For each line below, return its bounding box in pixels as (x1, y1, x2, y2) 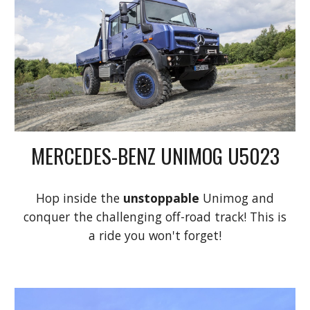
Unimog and (203, 189, 274, 206)
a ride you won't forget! (89, 226, 221, 244)
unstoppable (123, 189, 203, 206)
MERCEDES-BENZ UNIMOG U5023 (30, 140, 280, 170)
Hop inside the (36, 189, 123, 206)
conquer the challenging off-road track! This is (24, 208, 286, 225)
